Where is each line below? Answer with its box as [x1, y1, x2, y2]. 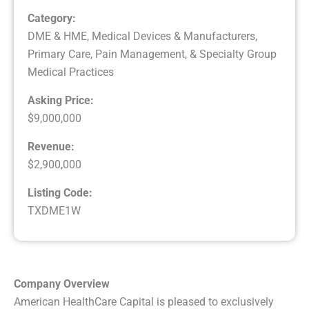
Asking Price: [28, 94, 94, 107]
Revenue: [28, 140, 74, 153]
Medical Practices [28, 66, 114, 79]
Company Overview [14, 277, 110, 290]
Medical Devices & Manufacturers [92, 30, 255, 43]
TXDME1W [28, 204, 81, 217]
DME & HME [28, 30, 87, 43]
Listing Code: [28, 186, 92, 199]
